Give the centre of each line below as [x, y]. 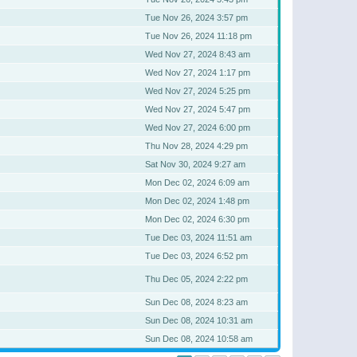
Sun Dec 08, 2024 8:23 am [196, 302]
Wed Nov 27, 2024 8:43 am [198, 54]
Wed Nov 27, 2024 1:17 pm [198, 73]
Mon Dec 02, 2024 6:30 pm [197, 219]
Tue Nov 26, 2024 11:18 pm [198, 36]
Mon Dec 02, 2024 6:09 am [197, 182]
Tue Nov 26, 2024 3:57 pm [196, 18]
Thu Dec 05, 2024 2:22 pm [196, 279]
